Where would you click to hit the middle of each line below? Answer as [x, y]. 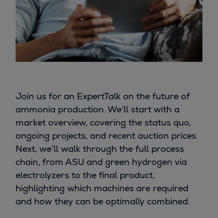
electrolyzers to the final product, [85, 175]
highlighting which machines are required [102, 188]
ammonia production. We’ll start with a [98, 109]
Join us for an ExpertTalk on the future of [103, 96]
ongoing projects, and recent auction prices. [107, 136]
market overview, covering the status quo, [103, 123]
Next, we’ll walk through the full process [100, 149]
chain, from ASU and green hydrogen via [101, 162]
